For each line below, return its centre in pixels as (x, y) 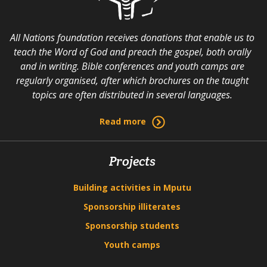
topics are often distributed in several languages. (132, 94)
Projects (132, 161)
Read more (122, 121)
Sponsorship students (132, 225)
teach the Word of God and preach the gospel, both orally (132, 52)
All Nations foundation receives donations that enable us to (132, 37)
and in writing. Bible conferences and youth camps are (132, 66)
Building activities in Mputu (132, 187)
